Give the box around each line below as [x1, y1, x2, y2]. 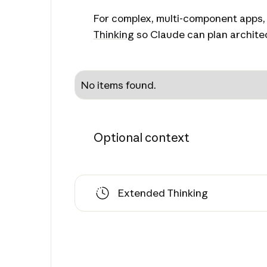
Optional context [93, 129, 190, 145]
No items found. [81, 79, 157, 92]
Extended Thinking [117, 187, 208, 200]
